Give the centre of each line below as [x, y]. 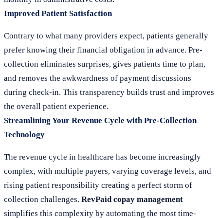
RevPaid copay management [132, 199]
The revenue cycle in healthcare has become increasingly [102, 157]
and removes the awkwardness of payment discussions [98, 78]
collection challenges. [43, 199]
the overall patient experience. [56, 106]
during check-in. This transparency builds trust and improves [109, 92]
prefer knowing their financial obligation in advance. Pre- [103, 50]
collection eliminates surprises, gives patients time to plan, [105, 64]
